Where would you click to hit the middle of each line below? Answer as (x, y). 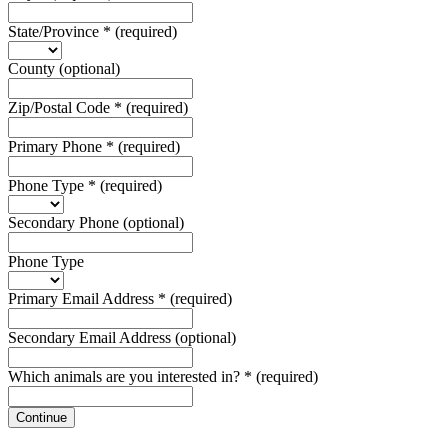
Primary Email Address (83, 298)
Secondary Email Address (91, 337)
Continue (41, 417)
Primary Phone (57, 146)
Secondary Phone (65, 222)
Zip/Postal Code (61, 107)
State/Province (55, 31)
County (33, 68)
